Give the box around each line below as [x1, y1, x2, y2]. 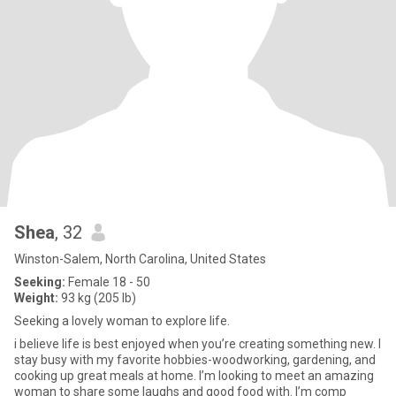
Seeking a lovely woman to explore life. [14, 314, 230, 328]
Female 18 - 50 [65, 275, 150, 289]
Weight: [14, 291, 58, 305]
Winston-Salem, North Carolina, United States [14, 252, 266, 266]
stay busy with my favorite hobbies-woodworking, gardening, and [14, 353, 376, 367]
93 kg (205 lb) [58, 291, 136, 305]
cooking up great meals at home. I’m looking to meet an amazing [14, 369, 374, 383]
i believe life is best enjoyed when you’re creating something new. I [14, 337, 381, 351]
